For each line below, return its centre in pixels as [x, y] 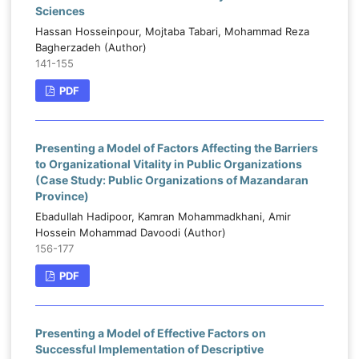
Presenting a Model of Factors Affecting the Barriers [176, 148]
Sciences [60, 11]
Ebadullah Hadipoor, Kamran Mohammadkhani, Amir [163, 217]
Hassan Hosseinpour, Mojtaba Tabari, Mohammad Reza [172, 32]
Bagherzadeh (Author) [91, 48]
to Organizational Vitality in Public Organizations [168, 164]
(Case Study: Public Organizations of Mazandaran [171, 180]
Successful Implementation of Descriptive [149, 349]
